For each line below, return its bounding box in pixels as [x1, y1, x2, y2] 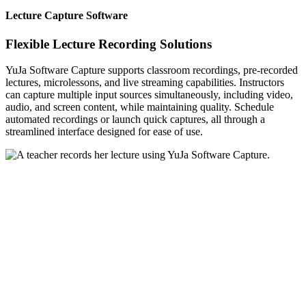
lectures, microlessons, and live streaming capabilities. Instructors [5, 76, 284, 89]
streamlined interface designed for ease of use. [5, 126, 203, 138]
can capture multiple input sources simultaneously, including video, [5, 89, 293, 101]
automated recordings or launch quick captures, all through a [5, 113, 265, 126]
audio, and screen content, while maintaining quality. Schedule [5, 101, 274, 113]
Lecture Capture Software [5, 10, 128, 22]
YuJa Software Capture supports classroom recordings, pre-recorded [5, 64, 298, 76]
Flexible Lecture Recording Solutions [5, 36, 212, 51]
